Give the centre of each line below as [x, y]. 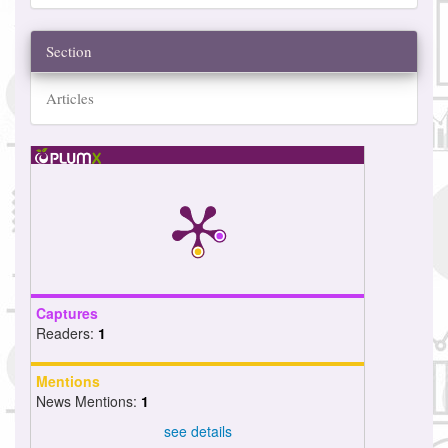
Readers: [67, 333]
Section [69, 51]
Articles [70, 98]
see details [197, 430]
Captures [67, 313]
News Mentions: [88, 401]
